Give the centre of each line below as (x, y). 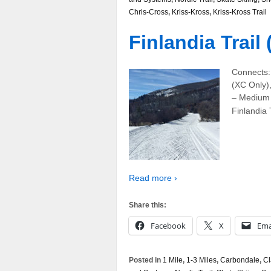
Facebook (168, 225)
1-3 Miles (201, 260)
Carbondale (240, 260)
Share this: (148, 205)
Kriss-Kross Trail (240, 12)
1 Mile (173, 260)
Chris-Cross (149, 12)
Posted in (146, 260)
